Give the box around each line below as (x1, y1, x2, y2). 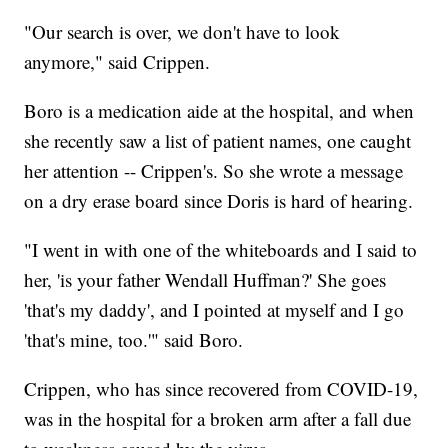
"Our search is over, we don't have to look (24, 18, 341, 44)
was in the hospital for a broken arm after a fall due (24, 405, 412, 431)
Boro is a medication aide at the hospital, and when (24, 97, 415, 123)
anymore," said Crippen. (24, 48, 211, 74)
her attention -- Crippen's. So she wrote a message (24, 157, 404, 183)
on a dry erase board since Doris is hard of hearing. (24, 187, 414, 213)
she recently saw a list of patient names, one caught (24, 127, 412, 153)
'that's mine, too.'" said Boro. (24, 326, 244, 352)
